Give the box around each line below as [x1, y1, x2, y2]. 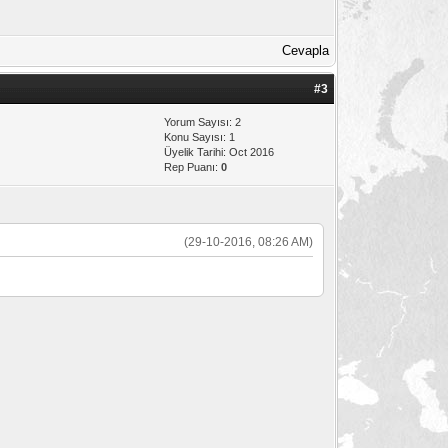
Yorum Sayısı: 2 [164, 115, 242, 128]
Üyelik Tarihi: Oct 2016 [164, 145, 275, 158]
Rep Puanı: [164, 160, 222, 173]
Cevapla [282, 42, 330, 58]
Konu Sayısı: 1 [164, 130, 236, 143]
